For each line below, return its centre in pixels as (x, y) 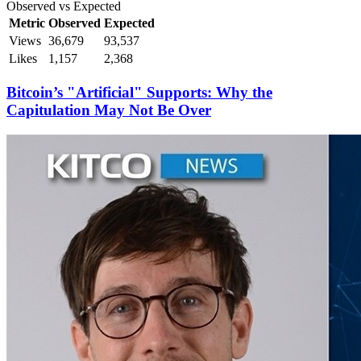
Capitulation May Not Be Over (109, 110)
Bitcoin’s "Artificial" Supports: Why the (139, 93)
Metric (27, 23)
